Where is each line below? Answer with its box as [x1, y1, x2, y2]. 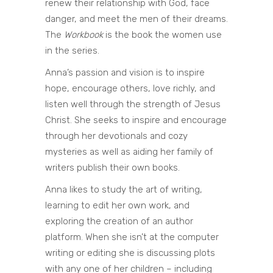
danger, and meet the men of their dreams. [45, 13, 228, 25]
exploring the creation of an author [45, 216, 193, 227]
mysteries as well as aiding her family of [45, 146, 213, 158]
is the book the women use [103, 29, 222, 41]
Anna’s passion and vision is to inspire [45, 67, 205, 79]
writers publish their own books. [45, 162, 180, 174]
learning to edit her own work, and [45, 200, 190, 211]
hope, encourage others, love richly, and [45, 83, 215, 94]
